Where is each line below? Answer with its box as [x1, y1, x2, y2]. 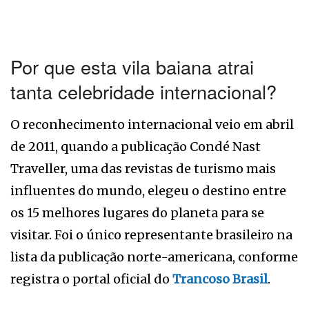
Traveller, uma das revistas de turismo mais [10, 161, 276, 177]
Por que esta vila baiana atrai [10, 53, 254, 81]
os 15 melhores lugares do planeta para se [10, 205, 264, 221]
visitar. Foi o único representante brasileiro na [10, 227, 292, 243]
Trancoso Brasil [172, 271, 268, 288]
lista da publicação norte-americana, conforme [10, 249, 298, 266]
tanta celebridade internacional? [10, 78, 277, 106]
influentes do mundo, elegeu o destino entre [10, 183, 286, 199]
